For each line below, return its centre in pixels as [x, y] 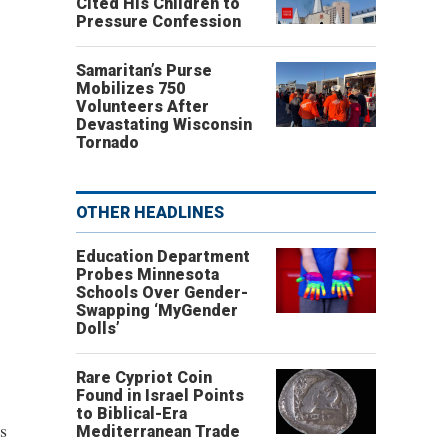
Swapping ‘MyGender [157, 310]
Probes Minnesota [147, 274]
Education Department [163, 256]
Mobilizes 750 [130, 88]
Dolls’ [98, 328]
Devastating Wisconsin [164, 124]
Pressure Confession [158, 21]
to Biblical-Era [131, 413]
